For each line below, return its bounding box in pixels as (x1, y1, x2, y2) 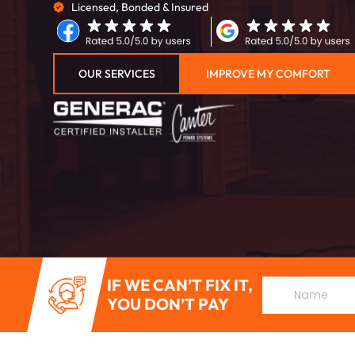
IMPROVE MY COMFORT (206, 66, 331, 81)
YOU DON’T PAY (107, 294, 230, 315)
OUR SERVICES (78, 66, 156, 81)
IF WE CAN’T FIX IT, (107, 275, 254, 296)
